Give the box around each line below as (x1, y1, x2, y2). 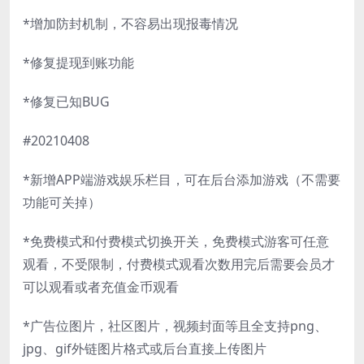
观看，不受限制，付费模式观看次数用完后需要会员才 (23, 254, 335, 273)
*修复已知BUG (23, 92, 110, 110)
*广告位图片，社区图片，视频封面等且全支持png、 (23, 316, 327, 335)
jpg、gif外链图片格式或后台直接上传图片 (23, 339, 266, 357)
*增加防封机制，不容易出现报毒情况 (23, 14, 238, 32)
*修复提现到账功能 (23, 53, 134, 71)
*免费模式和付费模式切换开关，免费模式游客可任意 (23, 232, 329, 250)
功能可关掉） (23, 193, 101, 211)
